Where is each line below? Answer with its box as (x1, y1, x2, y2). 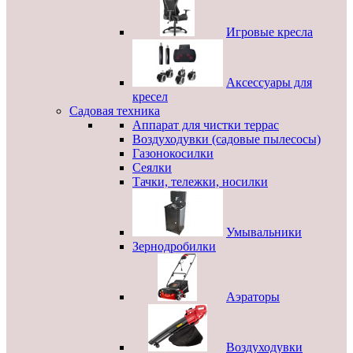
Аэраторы (226, 290, 280, 303)
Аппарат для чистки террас (132, 118, 279, 132)
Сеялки (132, 161, 172, 174)
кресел (132, 90, 168, 103)
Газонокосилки (132, 147, 214, 160)
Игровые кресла (226, 25, 313, 39)
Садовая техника (69, 104, 160, 117)
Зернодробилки (132, 240, 216, 253)
